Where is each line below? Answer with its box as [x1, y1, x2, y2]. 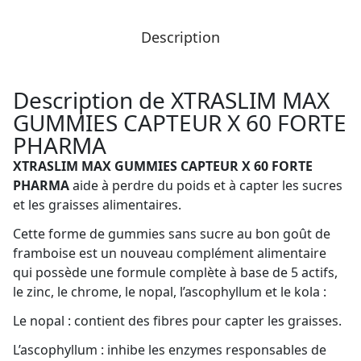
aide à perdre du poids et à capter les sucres [69, 176, 342, 195]
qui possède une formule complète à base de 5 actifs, [13, 263, 338, 282]
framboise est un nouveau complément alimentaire [13, 244, 326, 263]
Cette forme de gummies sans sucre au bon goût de [13, 225, 330, 243]
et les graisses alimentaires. [13, 196, 181, 214]
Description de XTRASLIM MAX [13, 85, 330, 116]
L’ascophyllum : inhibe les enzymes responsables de [13, 341, 326, 359]
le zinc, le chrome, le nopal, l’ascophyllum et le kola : [13, 283, 326, 301]
